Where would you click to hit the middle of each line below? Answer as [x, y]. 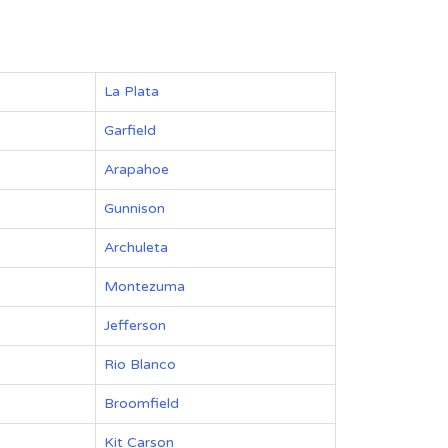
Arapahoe [136, 169]
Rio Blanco [140, 364]
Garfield [130, 130]
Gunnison [134, 208]
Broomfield [141, 403]
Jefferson [135, 325]
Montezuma [144, 286]
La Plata [131, 91]
